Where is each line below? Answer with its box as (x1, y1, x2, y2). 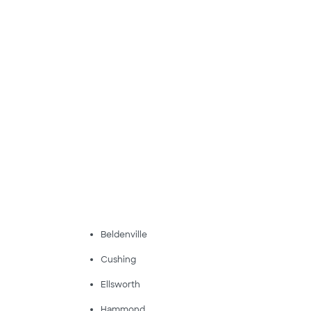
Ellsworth (100, 279, 140, 290)
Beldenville (100, 229, 147, 240)
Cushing (100, 254, 136, 265)
